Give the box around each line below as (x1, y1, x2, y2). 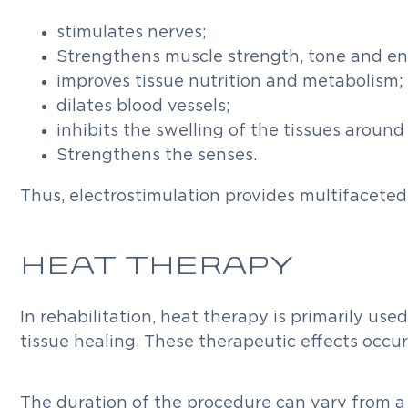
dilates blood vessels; (56, 98, 230, 115)
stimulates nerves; (56, 25, 207, 41)
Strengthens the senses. (56, 148, 257, 164)
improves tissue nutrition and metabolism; (56, 74, 403, 90)
